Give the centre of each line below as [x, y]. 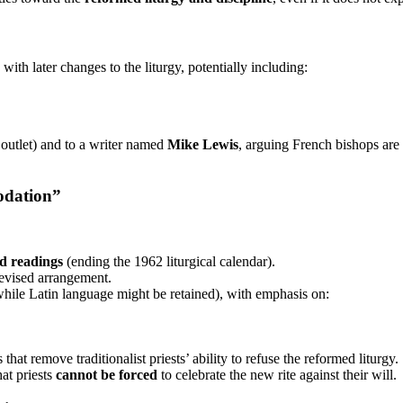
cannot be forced [107, 374]
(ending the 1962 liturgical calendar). [169, 261]
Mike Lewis [203, 145]
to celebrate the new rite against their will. [277, 374]
